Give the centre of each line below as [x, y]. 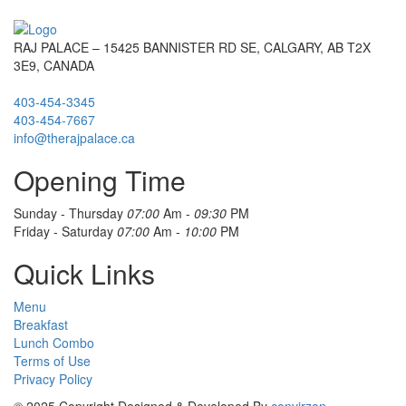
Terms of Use [52, 361]
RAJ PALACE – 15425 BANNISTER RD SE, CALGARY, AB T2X [192, 48]
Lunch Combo [54, 343]
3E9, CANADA [54, 66]
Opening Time [100, 180]
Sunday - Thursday [70, 213]
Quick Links [84, 274]
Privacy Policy [53, 379]
